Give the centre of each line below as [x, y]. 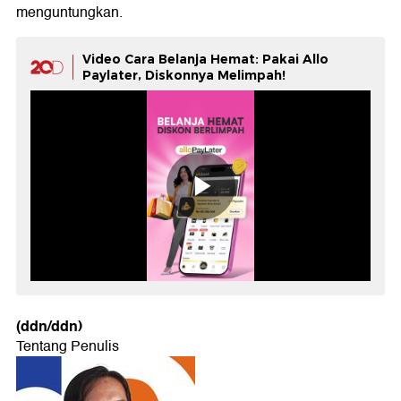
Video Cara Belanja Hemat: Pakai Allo [205, 59]
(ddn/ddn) [49, 327]
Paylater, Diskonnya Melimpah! [184, 75]
